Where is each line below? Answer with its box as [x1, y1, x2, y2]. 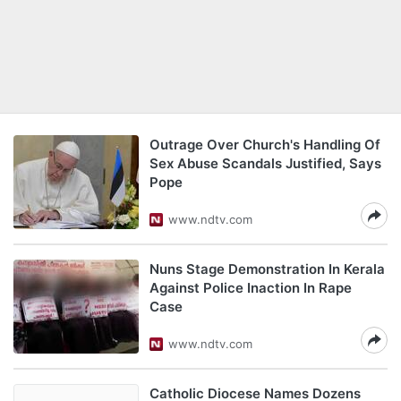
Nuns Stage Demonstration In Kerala [149, 260, 385, 277]
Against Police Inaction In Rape [149, 279, 352, 296]
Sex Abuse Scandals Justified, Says [149, 155, 381, 172]
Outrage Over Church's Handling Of [149, 136, 380, 153]
